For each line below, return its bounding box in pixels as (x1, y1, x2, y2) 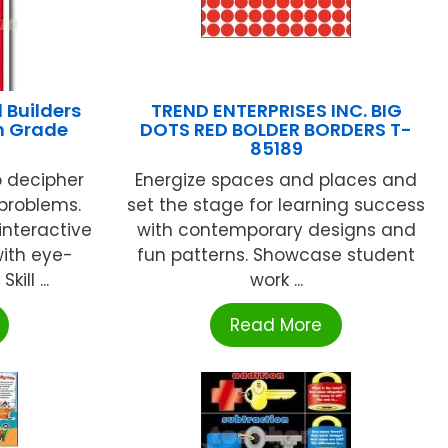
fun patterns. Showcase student (137, 243, 416, 268)
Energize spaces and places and (135, 168, 418, 193)
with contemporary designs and (136, 218, 416, 243)
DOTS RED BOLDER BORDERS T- (140, 117, 413, 143)
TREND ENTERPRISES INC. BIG (150, 98, 402, 124)
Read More (230, 313, 323, 338)
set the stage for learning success (127, 193, 426, 218)
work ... (249, 268, 303, 293)
